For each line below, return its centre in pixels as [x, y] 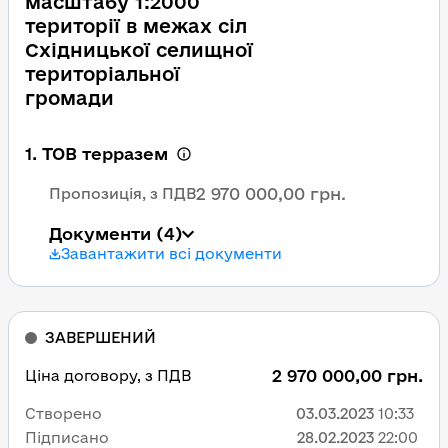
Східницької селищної [139, 50]
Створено [63, 413]
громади [69, 98]
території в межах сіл [136, 26]
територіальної [102, 74]
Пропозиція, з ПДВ [122, 193]
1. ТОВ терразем [96, 153]
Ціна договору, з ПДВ [108, 375]
